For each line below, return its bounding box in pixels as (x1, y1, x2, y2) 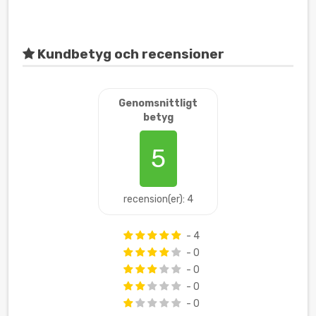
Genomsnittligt (119, 97, 197, 109)
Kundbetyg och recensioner (35, 46, 224, 62)
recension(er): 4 (123, 193, 193, 205)
